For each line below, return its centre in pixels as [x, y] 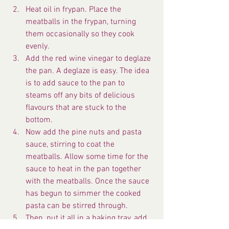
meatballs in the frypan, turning [82, 22]
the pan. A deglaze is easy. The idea [88, 71]
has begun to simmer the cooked [84, 193]
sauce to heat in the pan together [84, 169]
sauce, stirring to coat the [71, 144]
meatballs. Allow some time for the [88, 157]
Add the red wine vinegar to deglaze [89, 59]
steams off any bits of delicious [81, 95]
